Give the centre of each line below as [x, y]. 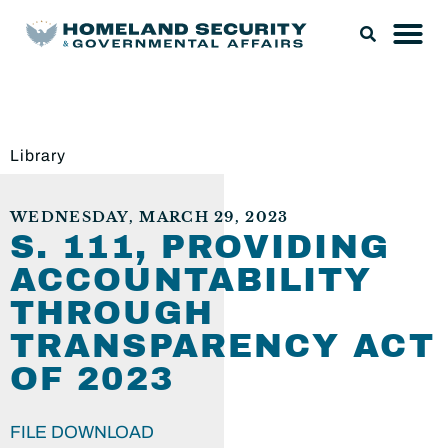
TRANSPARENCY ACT [222, 346]
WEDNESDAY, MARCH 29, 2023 [149, 217]
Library [38, 155]
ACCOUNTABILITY [191, 280]
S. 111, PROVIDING [200, 247]
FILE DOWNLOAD [82, 432]
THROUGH [112, 313]
